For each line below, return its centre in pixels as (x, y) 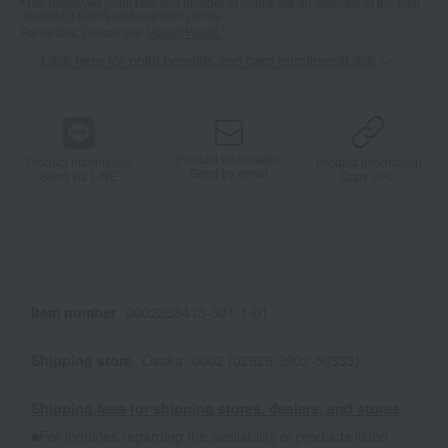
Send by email (229, 172)
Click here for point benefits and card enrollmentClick (207, 60)
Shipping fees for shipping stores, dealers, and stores (215, 408)
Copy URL (369, 176)
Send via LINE (79, 175)
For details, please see (83, 32)
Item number (73, 312)
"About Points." (186, 32)
